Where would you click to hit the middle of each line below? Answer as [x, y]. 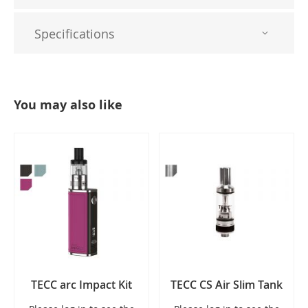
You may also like [68, 105]
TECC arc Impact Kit [81, 285]
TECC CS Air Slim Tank [227, 285]
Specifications [75, 34]
